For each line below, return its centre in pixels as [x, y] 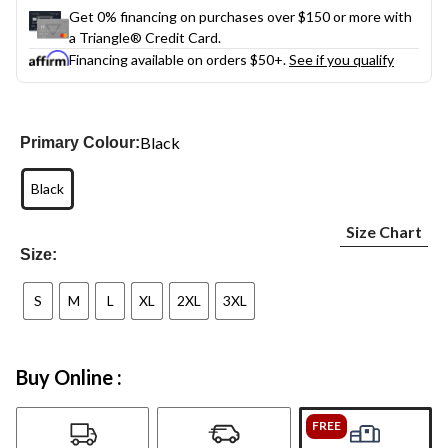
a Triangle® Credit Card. [145, 37]
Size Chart [383, 231]
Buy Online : [69, 376]
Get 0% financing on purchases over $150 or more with [240, 16]
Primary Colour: [80, 142]
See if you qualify [341, 59]
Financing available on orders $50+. [179, 59]
